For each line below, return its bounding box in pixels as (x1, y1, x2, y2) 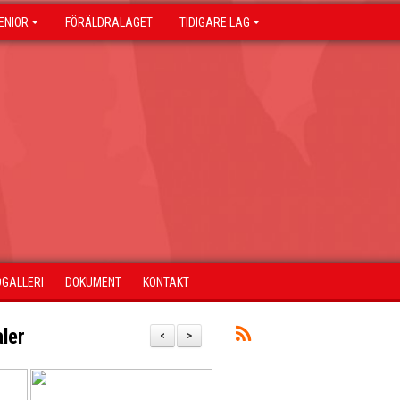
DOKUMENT (65, 275, 121, 289)
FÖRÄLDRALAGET (65, 15, 153, 29)
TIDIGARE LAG (179, 15, 250, 29)
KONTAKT (143, 275, 189, 289)
